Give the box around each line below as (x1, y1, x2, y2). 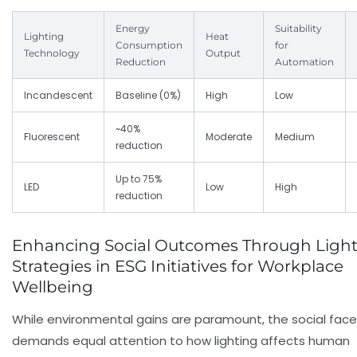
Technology (24, 47, 80, 60)
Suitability (275, 22, 322, 35)
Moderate (206, 130, 252, 144)
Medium (275, 130, 315, 144)
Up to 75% (116, 172, 162, 186)
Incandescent (24, 88, 92, 103)
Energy (116, 22, 150, 35)
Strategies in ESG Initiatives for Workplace (12, 257, 343, 277)
